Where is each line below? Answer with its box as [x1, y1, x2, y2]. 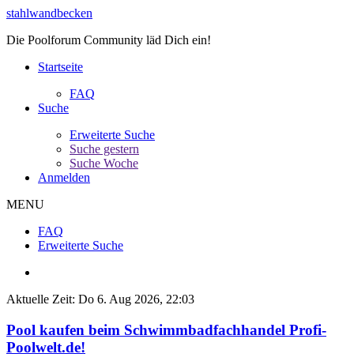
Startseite [38, 60, 83, 73]
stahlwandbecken [6, 6, 92, 20]
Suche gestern [70, 142, 139, 156]
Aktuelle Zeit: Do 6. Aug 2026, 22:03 [6, 292, 194, 306]
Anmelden [38, 171, 90, 184]
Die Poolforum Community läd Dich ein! [6, 33, 214, 47]
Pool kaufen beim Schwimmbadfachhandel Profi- [6, 321, 326, 338]
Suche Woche [70, 156, 138, 170]
